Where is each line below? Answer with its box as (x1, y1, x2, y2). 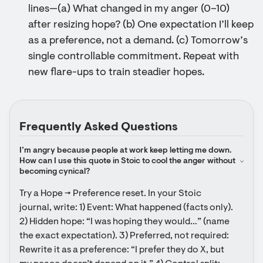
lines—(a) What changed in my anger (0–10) (28, 4, 230, 15)
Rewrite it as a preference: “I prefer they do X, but (19, 245, 224, 255)
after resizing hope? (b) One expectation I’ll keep (28, 20, 254, 31)
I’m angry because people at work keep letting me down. (19, 147, 232, 155)
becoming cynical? (19, 168, 90, 176)
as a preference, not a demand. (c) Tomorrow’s (28, 36, 248, 46)
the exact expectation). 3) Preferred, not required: (19, 231, 229, 241)
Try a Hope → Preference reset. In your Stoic (19, 189, 201, 198)
